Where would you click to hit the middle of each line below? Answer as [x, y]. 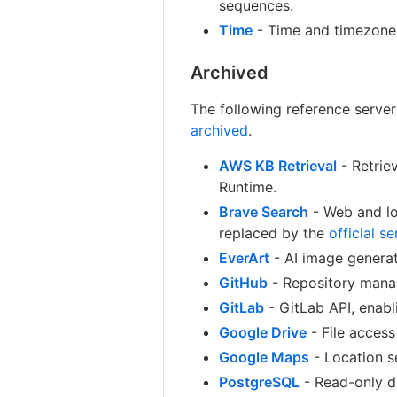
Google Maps [265, 357]
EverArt [245, 257]
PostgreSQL [260, 381]
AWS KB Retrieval [278, 165]
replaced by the [274, 233]
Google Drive [263, 332]
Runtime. [248, 187]
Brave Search [264, 211]
